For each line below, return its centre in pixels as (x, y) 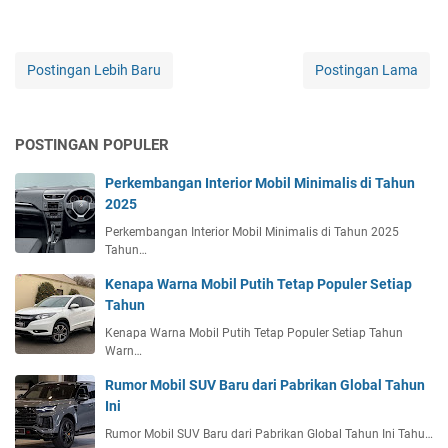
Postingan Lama (366, 69)
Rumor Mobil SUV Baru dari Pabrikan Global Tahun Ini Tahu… (269, 433)
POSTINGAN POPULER (92, 144)
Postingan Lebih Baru (94, 69)
